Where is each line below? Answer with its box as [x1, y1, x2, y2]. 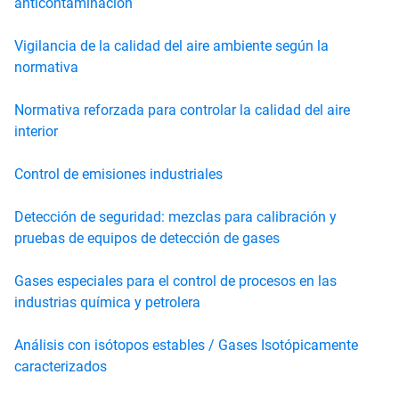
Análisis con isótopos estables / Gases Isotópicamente [14, 336, 358, 354]
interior [14, 122, 58, 140]
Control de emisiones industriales [14, 165, 223, 183]
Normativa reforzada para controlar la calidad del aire [14, 101, 350, 118]
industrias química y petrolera [14, 293, 200, 311]
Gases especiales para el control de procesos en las [14, 272, 337, 289]
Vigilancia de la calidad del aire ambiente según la [14, 37, 329, 54]
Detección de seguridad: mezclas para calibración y [14, 208, 337, 225]
